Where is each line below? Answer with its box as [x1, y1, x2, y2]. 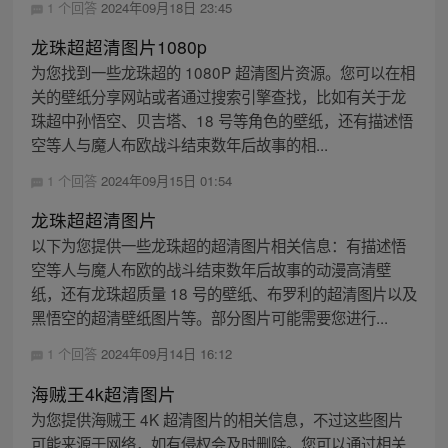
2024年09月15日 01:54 [100, 171, 232, 191]
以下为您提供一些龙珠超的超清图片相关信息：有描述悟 [30, 234, 406, 257]
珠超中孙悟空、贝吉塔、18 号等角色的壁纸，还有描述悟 [30, 109, 413, 132]
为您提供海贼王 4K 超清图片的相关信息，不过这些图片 [30, 407, 403, 430]
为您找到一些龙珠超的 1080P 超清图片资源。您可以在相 [30, 61, 415, 84]
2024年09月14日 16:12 [100, 344, 232, 364]
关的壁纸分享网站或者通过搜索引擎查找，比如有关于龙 [30, 85, 406, 108]
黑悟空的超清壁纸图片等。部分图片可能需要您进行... [30, 306, 388, 329]
